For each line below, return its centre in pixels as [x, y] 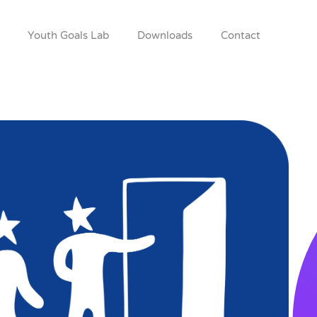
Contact [241, 35]
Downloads [165, 35]
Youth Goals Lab [68, 35]
